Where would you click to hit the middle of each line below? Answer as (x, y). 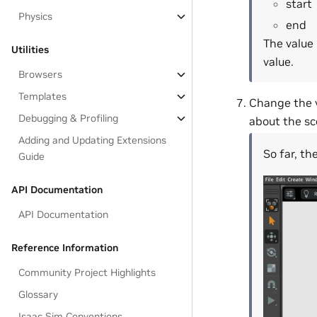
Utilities (30, 50)
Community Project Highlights (87, 272)
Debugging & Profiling (69, 118)
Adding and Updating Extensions (93, 140)
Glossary (39, 294)
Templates (43, 96)
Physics (36, 16)
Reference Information (65, 248)
